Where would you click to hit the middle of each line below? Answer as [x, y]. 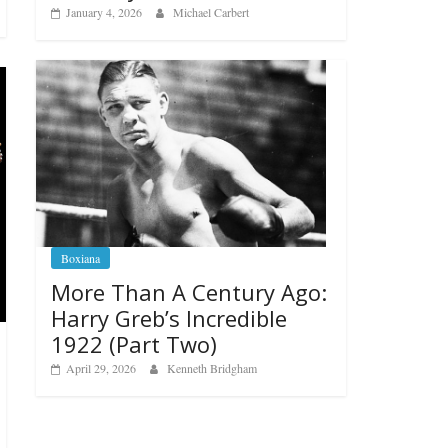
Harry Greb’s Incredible [169, 318]
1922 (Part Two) [134, 344]
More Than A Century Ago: [189, 292]
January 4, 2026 [104, 11]
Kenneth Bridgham [212, 368]
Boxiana [80, 258]
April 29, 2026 [101, 368]
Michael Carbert [211, 11]
